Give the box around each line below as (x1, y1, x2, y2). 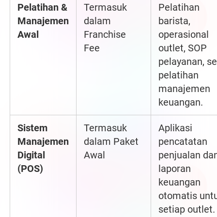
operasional (158, 29, 209, 41)
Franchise (84, 29, 126, 41)
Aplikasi (158, 122, 192, 134)
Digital (17, 149, 45, 161)
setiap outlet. (158, 203, 215, 216)
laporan (158, 163, 191, 175)
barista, (158, 15, 190, 27)
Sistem (17, 122, 47, 134)
